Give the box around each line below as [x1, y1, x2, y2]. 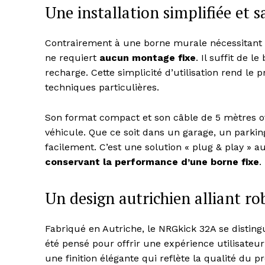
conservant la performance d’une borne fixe [45, 156, 259, 168]
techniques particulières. [45, 82, 159, 93]
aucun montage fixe [99, 52, 196, 64]
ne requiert [45, 52, 99, 64]
